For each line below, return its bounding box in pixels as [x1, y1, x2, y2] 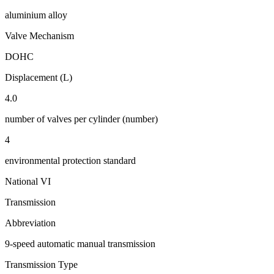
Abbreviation [5, 217, 56, 228]
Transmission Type [5, 259, 78, 270]
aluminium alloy [5, 9, 67, 20]
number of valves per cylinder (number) [5, 113, 158, 124]
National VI [5, 176, 51, 187]
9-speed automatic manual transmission [5, 238, 155, 249]
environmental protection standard [5, 155, 136, 166]
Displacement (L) [5, 72, 72, 83]
